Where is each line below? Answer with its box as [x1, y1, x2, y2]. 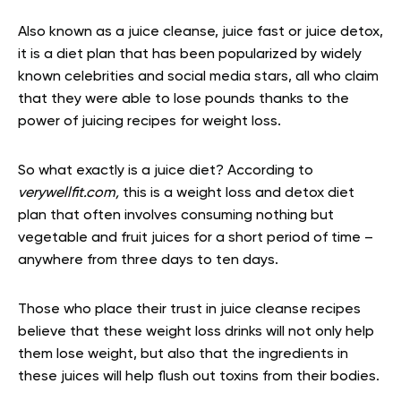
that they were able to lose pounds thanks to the [18, 91, 349, 107]
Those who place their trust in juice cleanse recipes [18, 302, 361, 317]
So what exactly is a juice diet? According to [18, 163, 313, 178]
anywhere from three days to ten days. [18, 252, 278, 268]
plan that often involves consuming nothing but [18, 208, 334, 223]
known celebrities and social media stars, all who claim [18, 69, 379, 84]
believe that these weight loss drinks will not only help [18, 324, 374, 339]
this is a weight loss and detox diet [123, 185, 354, 200]
